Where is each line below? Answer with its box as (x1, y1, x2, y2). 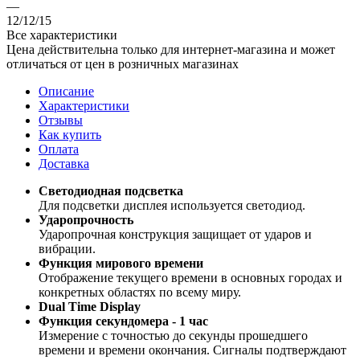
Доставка (39, 156, 89, 170)
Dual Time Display (39, 299, 141, 313)
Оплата (39, 141, 79, 156)
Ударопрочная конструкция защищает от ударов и (39, 227, 312, 241)
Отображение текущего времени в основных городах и (39, 270, 342, 284)
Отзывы (39, 112, 83, 127)
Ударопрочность (39, 212, 133, 227)
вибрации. (39, 241, 96, 256)
